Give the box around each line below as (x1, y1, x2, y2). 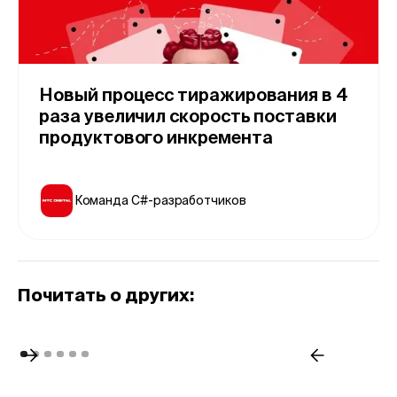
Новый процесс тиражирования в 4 (39, 85, 348, 105)
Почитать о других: (17, 284, 195, 305)
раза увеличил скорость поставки (39, 106, 337, 127)
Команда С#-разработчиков (74, 192, 246, 207)
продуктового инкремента (39, 128, 273, 148)
